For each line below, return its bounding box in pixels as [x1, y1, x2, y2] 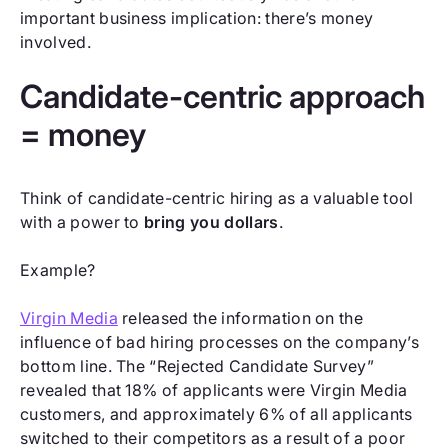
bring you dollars [144, 211, 279, 232]
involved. [20, 31, 91, 52]
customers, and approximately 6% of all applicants [20, 403, 413, 424]
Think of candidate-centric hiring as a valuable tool [20, 187, 414, 208]
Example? [20, 259, 96, 280]
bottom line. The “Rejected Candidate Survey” [20, 355, 375, 376]
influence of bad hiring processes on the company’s [20, 331, 420, 352]
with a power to [20, 211, 145, 232]
